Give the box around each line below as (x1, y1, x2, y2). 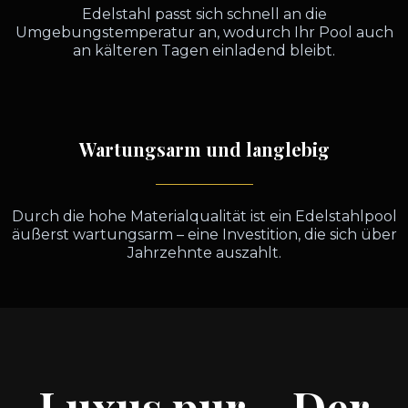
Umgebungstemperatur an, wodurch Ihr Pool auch (15, 24, 393, 41)
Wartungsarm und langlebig (78, 137, 330, 161)
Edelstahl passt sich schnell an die (81, 5, 327, 23)
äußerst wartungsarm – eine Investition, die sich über (11, 226, 397, 243)
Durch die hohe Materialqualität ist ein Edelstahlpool (11, 208, 397, 225)
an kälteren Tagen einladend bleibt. (73, 42, 335, 59)
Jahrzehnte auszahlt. (127, 244, 281, 261)
